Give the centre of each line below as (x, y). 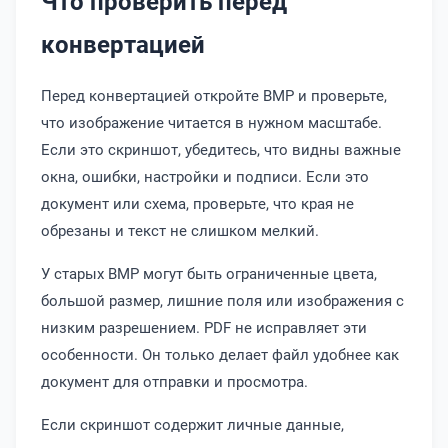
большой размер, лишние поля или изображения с (222, 300)
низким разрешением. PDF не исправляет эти (204, 327)
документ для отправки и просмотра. (174, 381)
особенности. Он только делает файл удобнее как (220, 354)
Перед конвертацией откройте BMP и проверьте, (214, 95)
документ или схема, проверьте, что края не (197, 203)
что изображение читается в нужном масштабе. (211, 122)
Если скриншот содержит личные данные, (192, 424)
